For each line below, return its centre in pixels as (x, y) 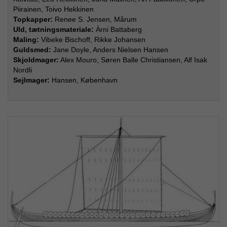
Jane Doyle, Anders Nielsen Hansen (110, 50)
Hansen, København (86, 80)
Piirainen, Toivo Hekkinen (53, 9)
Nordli (23, 70)
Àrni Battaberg (120, 30)
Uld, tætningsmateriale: (54, 30)
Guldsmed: (32, 50)
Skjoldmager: (36, 60)
